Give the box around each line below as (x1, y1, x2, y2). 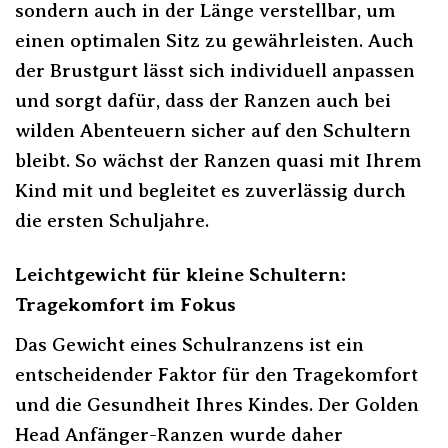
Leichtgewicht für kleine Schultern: (15, 264, 346, 286)
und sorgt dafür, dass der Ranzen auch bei (15, 89, 391, 111)
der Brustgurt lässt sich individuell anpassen (15, 59, 415, 81)
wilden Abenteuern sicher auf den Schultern (15, 119, 411, 141)
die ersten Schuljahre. (15, 209, 209, 231)
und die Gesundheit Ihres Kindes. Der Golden (15, 394, 419, 416)
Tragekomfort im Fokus (15, 294, 236, 316)
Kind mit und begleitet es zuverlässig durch (15, 179, 406, 201)
